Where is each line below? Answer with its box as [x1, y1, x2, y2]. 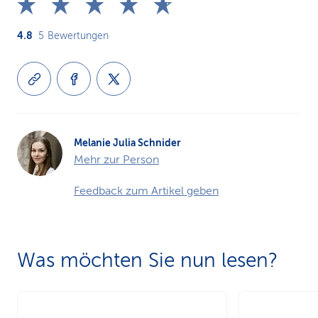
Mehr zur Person [74, 153, 159, 166]
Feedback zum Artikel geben [74, 185, 219, 197]
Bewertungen [48, 31, 109, 41]
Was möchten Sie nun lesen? [17, 249, 278, 271]
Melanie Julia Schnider [74, 137, 181, 148]
